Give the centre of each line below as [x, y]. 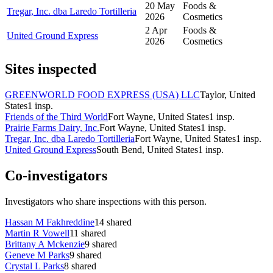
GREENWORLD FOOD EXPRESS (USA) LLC [102, 95]
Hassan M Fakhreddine [50, 222]
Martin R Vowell [37, 233]
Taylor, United [228, 95]
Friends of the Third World [56, 117]
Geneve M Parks [37, 255]
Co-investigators [56, 176]
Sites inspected [51, 69]
